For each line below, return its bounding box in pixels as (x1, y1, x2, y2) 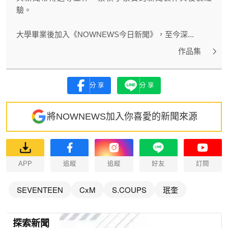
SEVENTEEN (17, 184, 63, 195)
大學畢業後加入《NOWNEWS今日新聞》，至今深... (16, 30, 194, 39)
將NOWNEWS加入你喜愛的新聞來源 (47, 111, 197, 122)
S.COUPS (112, 184, 147, 195)
